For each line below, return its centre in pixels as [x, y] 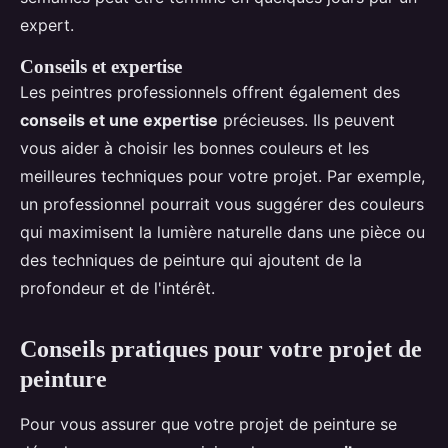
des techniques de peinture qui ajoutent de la [191, 260]
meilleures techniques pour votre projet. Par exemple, [222, 176]
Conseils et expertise [101, 67]
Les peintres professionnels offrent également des [210, 92]
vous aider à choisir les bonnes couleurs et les [194, 148]
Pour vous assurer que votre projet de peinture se [208, 424]
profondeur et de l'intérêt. [117, 288]
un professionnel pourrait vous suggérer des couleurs [222, 204]
